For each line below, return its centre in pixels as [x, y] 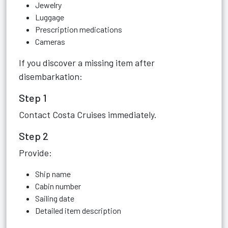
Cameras [50, 41]
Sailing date [55, 198]
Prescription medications [79, 29]
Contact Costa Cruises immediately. [88, 115]
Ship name [53, 174]
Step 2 [34, 136]
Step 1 [33, 98]
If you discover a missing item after [87, 63]
